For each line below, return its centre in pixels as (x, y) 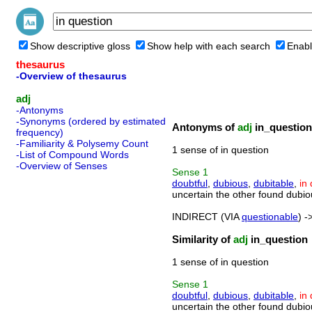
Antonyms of (205, 127)
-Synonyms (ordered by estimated (91, 121)
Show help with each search (209, 46)
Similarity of (203, 239)
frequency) (40, 132)
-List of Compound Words (72, 155)
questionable (270, 217)
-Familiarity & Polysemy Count (82, 143)
